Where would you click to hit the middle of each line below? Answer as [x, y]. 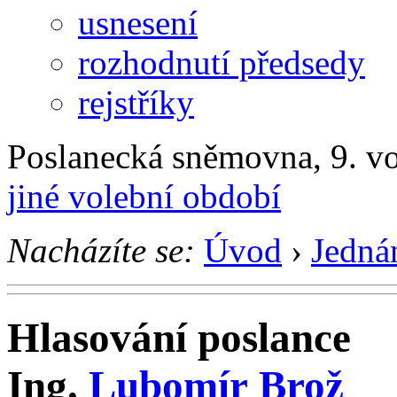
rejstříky [136, 102]
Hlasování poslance [179, 338]
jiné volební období [144, 196]
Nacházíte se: [101, 250]
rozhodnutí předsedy [222, 62]
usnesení [138, 22]
